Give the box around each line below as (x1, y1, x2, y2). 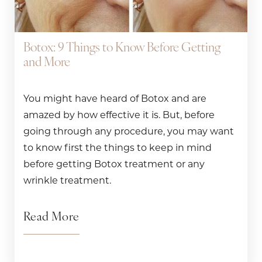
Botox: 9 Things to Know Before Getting (23, 42, 220, 54)
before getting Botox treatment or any (23, 158, 205, 170)
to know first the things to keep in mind (23, 142, 212, 153)
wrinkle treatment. (23, 174, 111, 186)
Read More (23, 211, 80, 223)
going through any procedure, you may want (23, 125, 234, 137)
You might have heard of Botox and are (23, 92, 206, 104)
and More (23, 56, 70, 69)
